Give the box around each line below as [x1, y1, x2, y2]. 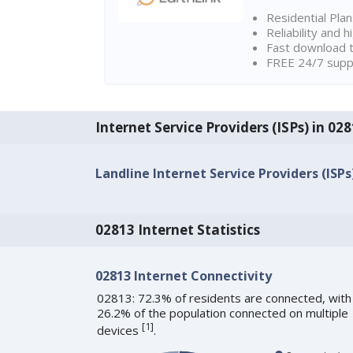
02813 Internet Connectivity [95, 267, 272, 285]
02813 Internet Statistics [95, 221, 260, 240]
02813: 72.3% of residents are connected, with [96, 290, 351, 307]
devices [96, 322, 142, 339]
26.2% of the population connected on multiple [96, 305, 348, 321]
